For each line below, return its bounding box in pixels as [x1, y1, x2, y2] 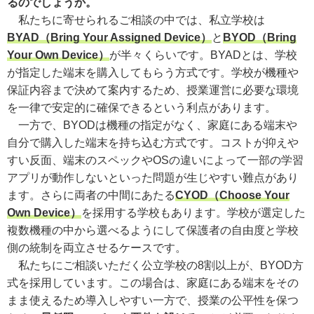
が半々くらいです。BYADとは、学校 [109, 48, 297, 61]
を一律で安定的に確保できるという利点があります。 [7, 101, 276, 114]
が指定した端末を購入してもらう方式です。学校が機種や [7, 66, 299, 78]
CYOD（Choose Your [175, 189, 289, 201]
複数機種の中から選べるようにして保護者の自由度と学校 [7, 224, 299, 236]
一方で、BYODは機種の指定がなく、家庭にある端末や [7, 118, 297, 131]
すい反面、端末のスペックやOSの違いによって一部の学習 [7, 153, 303, 166]
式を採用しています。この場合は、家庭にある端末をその [7, 276, 299, 289]
